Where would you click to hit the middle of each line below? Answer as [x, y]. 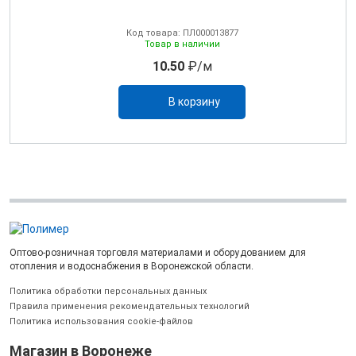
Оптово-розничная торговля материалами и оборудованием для [158, 252]
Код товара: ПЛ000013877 [182, 33]
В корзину [194, 101]
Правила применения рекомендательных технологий [130, 306]
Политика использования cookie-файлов [101, 321]
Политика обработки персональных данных [108, 291]
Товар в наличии [182, 44]
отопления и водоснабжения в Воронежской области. [132, 266]
